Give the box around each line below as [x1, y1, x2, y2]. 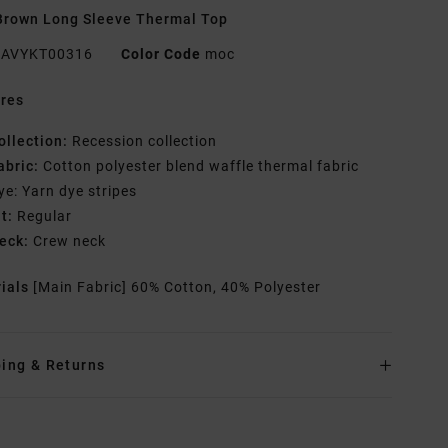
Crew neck [29, 233, 107, 250]
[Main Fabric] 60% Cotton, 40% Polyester [33, 279, 322, 296]
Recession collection [68, 133, 218, 150]
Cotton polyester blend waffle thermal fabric [39, 158, 360, 175]
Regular [13, 208, 73, 225]
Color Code [121, 46, 202, 63]
